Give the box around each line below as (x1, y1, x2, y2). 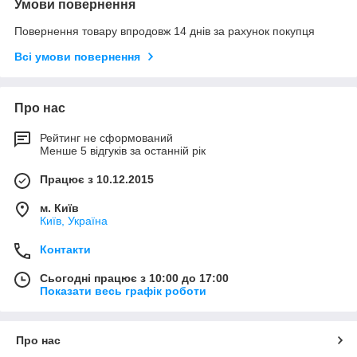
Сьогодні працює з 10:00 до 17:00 (40, 271, 229, 284)
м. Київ (40, 201, 79, 214)
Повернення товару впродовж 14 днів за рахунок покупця (14, 24, 315, 37)
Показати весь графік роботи (40, 284, 206, 297)
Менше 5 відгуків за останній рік (40, 143, 206, 157)
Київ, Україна (40, 214, 108, 227)
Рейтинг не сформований (40, 131, 173, 144)
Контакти (40, 242, 91, 256)
